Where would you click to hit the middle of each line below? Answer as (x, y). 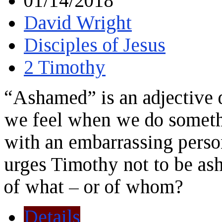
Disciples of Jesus (95, 45)
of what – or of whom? (94, 187)
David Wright (78, 23)
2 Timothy (65, 67)
